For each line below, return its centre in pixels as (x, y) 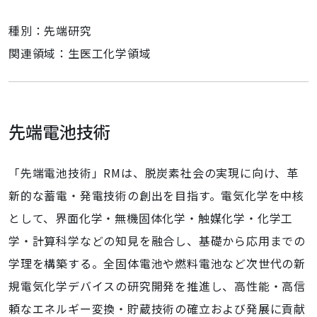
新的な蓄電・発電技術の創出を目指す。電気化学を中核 (156, 195)
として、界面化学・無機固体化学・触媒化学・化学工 (151, 218)
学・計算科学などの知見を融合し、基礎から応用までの (157, 241)
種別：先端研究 (50, 30)
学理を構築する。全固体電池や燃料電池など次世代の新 (157, 263)
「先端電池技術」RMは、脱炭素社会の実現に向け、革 (154, 173)
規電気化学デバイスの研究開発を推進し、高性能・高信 (157, 286)
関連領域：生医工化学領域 (80, 53)
